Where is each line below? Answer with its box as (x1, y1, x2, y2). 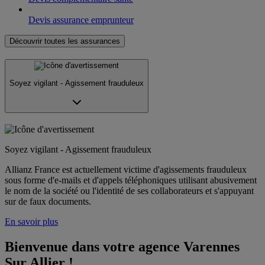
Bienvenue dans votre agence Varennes (5, 238, 240, 254)
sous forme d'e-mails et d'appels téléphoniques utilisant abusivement (5, 174, 257, 185)
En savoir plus (5, 216, 58, 227)
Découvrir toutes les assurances (9, 36, 120, 46)
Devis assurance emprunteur (28, 14, 134, 25)
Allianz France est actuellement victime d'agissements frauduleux (5, 164, 247, 174)
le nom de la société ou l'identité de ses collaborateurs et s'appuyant (5, 185, 254, 196)
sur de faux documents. (5, 196, 91, 206)
